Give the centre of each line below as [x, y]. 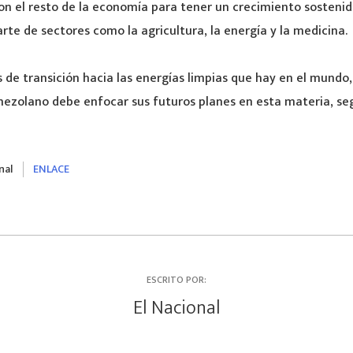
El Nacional [176, 308]
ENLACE [51, 169]
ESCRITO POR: [176, 280]
